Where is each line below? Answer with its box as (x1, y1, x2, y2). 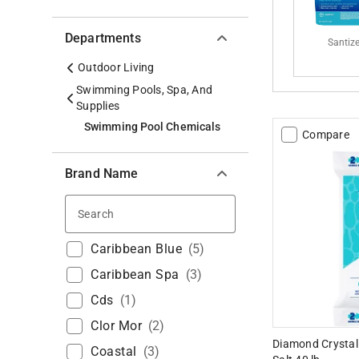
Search (116, 204, 156, 220)
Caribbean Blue (91, 240, 182, 256)
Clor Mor (91, 317, 142, 333)
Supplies (76, 99, 120, 112)
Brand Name (65, 165, 139, 181)
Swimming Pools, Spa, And (76, 83, 213, 96)
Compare (302, 127, 349, 141)
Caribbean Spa (91, 266, 179, 282)
